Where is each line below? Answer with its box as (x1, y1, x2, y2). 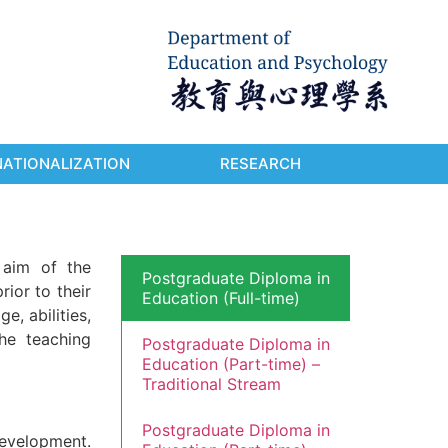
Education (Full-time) (142, 287, 300, 308)
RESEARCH (219, 153, 301, 173)
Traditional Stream (142, 373, 281, 394)
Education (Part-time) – (142, 353, 320, 374)
